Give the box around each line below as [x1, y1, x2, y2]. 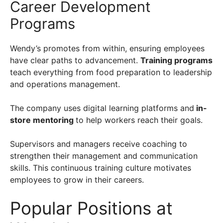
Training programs [140, 55, 213, 66]
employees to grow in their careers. [10, 175, 144, 185]
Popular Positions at [10, 198, 173, 219]
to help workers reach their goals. [76, 115, 205, 125]
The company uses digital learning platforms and [10, 103, 194, 113]
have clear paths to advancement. [10, 55, 140, 66]
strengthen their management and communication [10, 151, 198, 161]
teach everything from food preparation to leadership [10, 67, 212, 78]
